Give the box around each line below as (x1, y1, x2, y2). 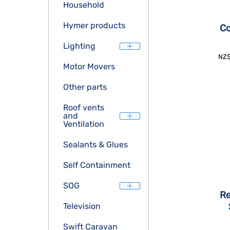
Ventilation (63, 119, 104, 129)
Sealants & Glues (63, 140, 128, 149)
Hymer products (63, 21, 125, 30)
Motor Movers (63, 62, 115, 71)
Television (63, 201, 101, 211)
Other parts (63, 82, 107, 92)
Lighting (63, 41, 95, 51)
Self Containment (63, 160, 130, 170)
